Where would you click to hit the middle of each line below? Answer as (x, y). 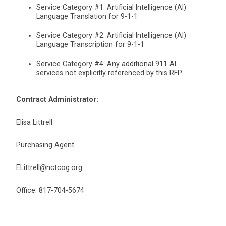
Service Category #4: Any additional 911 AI (106, 64)
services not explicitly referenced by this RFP (109, 73)
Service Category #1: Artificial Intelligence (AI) (111, 7)
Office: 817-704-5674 (50, 190)
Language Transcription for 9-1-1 (90, 45)
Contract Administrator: (58, 100)
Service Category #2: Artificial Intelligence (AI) (111, 36)
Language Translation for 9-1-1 (87, 16)
